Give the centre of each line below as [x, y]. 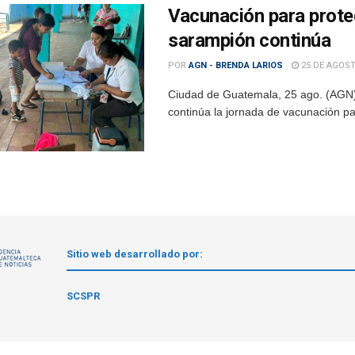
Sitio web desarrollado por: [135, 254]
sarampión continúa [250, 40]
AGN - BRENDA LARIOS [236, 65]
